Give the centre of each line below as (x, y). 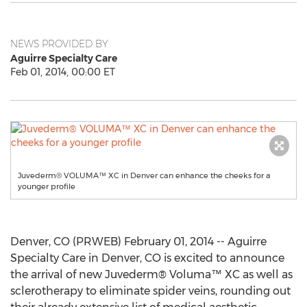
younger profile (47, 186)
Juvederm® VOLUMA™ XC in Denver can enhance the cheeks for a (144, 175)
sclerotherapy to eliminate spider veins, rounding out (150, 291)
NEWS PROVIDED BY (59, 44)
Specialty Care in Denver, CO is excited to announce (147, 258)
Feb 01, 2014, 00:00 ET (63, 72)
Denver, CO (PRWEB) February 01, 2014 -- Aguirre (138, 242)
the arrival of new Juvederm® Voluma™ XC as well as (151, 274)
